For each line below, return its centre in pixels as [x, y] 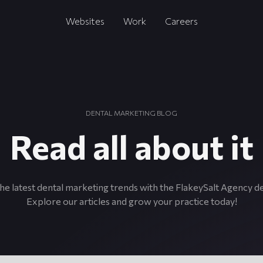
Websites [85, 21]
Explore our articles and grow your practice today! [131, 201]
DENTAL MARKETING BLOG [131, 113]
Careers [181, 21]
